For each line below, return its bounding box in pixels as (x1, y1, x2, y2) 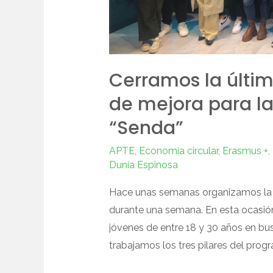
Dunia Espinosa (108, 158, 178, 171)
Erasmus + (222, 144, 268, 157)
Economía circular (138, 144, 218, 157)
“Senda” (108, 115, 183, 141)
